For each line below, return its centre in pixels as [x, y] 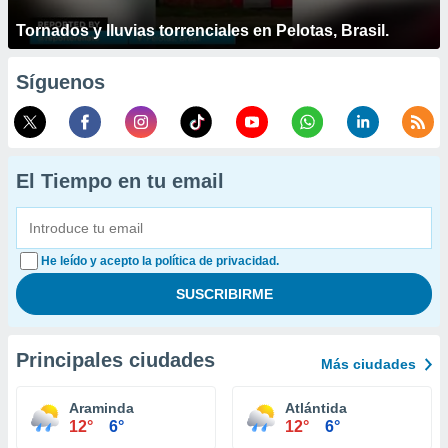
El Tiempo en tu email [120, 181]
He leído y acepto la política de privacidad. [160, 261]
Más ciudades [368, 364]
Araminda [101, 408]
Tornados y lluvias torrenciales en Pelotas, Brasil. [202, 30]
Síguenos [60, 82]
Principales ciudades [115, 360]
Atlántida [316, 408]
